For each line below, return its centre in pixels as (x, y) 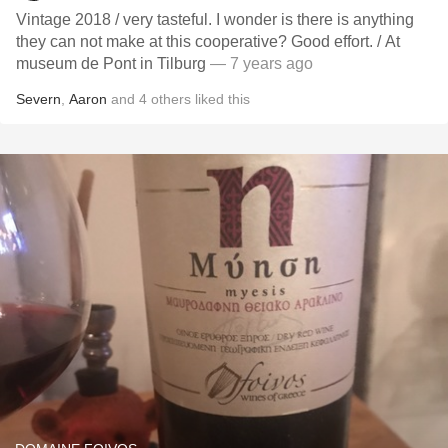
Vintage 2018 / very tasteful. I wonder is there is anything (215, 19)
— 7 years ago (259, 63)
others (171, 99)
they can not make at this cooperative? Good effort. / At (208, 41)
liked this (220, 99)
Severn (38, 99)
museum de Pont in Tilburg (111, 63)
